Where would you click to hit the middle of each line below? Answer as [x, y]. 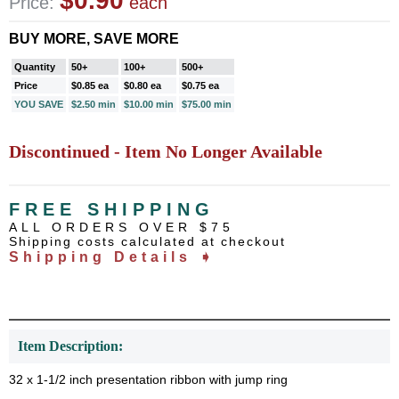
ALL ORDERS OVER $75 [122, 227]
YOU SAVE [39, 104]
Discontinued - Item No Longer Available [166, 151]
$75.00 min [207, 104]
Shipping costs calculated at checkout [147, 241]
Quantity [35, 67]
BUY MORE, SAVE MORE [94, 39]
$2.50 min [94, 104]
